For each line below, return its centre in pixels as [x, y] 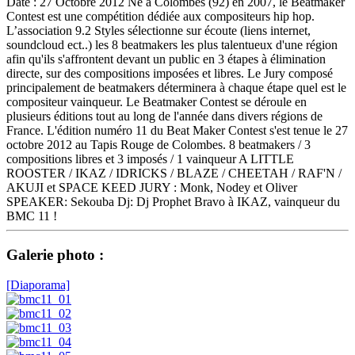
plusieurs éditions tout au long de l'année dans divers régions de [164, 116]
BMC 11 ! [35, 216]
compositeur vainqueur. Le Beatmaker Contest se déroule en [157, 101]
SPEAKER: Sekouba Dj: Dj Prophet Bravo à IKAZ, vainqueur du [173, 201]
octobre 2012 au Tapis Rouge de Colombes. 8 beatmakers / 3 [158, 144]
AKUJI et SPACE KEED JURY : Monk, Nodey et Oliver [152, 187]
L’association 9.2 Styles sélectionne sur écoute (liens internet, [158, 30]
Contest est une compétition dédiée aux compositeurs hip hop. [160, 16]
